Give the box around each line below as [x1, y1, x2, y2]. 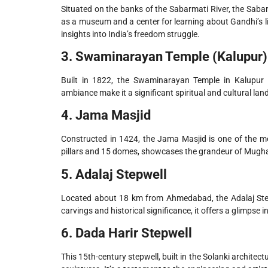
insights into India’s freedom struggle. [61, 29, 200, 39]
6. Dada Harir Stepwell [61, 226, 192, 241]
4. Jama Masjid [61, 108, 151, 123]
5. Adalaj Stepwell [61, 166, 167, 182]
